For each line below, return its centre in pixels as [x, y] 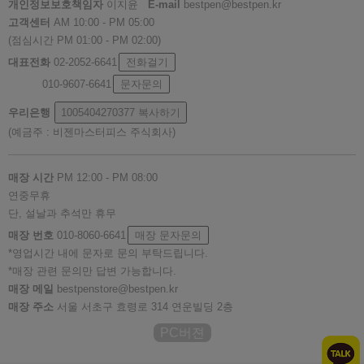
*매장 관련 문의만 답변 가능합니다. [92, 271]
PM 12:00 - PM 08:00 [106, 178]
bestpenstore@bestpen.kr [116, 289]
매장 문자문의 [168, 236]
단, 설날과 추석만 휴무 [62, 214]
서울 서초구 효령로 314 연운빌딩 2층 [143, 307]
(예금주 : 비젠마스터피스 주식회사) [92, 132]
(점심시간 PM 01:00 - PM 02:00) [84, 41]
